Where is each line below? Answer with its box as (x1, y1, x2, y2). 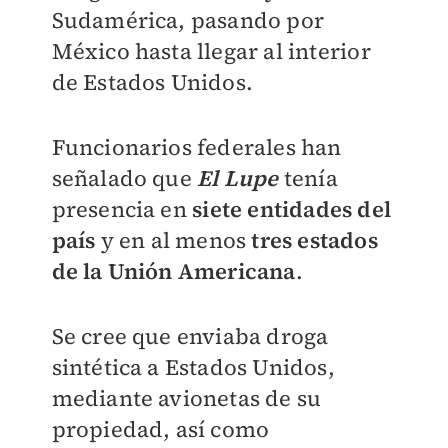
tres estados (251, 225, 378, 256)
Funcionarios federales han (51, 132, 342, 163)
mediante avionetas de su (51, 383, 322, 414)
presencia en (51, 194, 193, 225)
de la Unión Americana (51, 256, 296, 287)
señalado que (51, 163, 198, 194)
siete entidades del (192, 194, 391, 225)
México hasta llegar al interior (51, 36, 371, 67)
